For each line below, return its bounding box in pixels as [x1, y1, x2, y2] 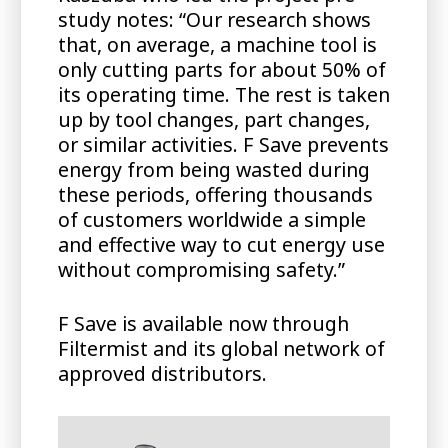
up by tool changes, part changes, [57, 105, 370, 133]
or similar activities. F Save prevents [57, 130, 389, 158]
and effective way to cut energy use [57, 230, 385, 258]
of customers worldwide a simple [57, 205, 366, 233]
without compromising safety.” [57, 255, 345, 283]
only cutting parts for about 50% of [57, 55, 386, 83]
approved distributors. [57, 360, 267, 388]
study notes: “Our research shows [57, 5, 371, 33]
